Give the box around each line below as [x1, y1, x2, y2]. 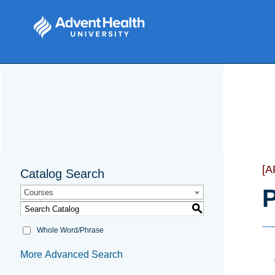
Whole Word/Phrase [37, 226, 104, 235]
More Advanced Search [20, 249, 123, 260]
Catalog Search [20, 167, 104, 181]
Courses [24, 188, 53, 198]
